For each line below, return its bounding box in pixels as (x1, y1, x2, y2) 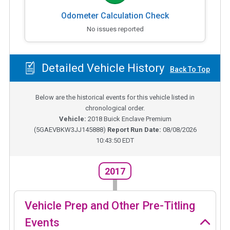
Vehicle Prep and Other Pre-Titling (25, 199, 195, 212)
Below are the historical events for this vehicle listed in (35, 93, 195, 102)
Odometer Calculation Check (61, 10, 169, 21)
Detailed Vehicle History (39, 62, 164, 75)
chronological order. (85, 104, 145, 112)
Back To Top (170, 65, 210, 74)
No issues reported (86, 25, 144, 33)
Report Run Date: (107, 126, 163, 134)
